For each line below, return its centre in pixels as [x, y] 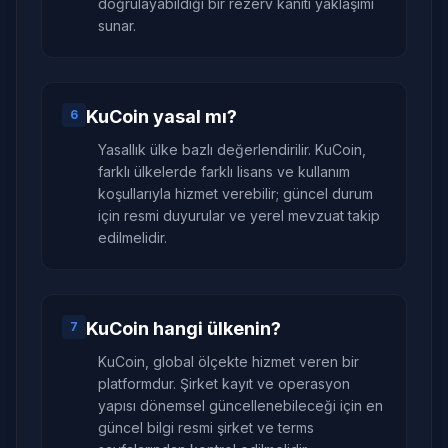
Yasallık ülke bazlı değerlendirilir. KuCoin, [232, 149]
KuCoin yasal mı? [161, 116]
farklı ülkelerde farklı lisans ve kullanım [224, 171]
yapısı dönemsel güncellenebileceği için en [240, 405]
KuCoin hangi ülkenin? [183, 328]
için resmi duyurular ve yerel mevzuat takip [239, 215]
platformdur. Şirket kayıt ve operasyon [224, 383]
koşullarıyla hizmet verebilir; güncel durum [235, 193]
